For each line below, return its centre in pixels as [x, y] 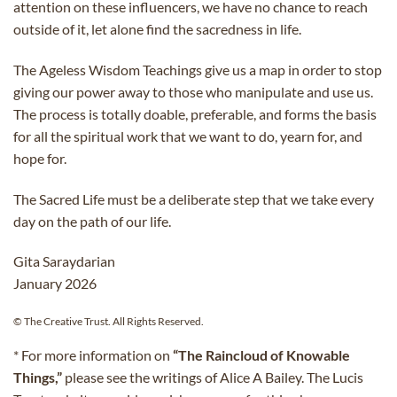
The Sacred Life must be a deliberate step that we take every [194, 198]
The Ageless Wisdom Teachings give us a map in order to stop [198, 69]
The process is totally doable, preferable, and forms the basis [195, 113]
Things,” [38, 377]
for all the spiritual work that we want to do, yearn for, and [188, 136]
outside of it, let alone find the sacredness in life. [157, 29]
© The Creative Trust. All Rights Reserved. [109, 322]
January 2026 [55, 284]
